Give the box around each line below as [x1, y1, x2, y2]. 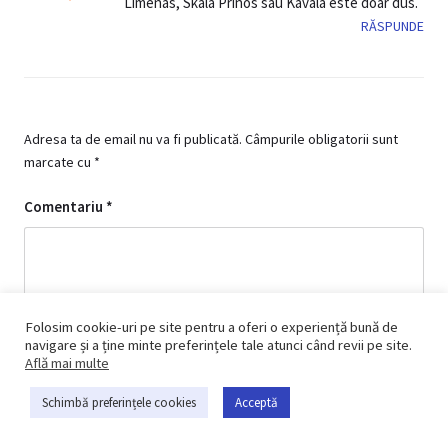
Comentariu [24, 196, 106, 216]
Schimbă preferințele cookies [42, 394, 196, 411]
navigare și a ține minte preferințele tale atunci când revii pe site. [25, 336, 412, 354]
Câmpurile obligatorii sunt [245, 129, 398, 148]
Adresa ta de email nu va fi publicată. [24, 129, 242, 148]
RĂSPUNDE [361, 17, 424, 36]
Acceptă [235, 394, 278, 411]
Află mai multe [25, 354, 109, 372]
